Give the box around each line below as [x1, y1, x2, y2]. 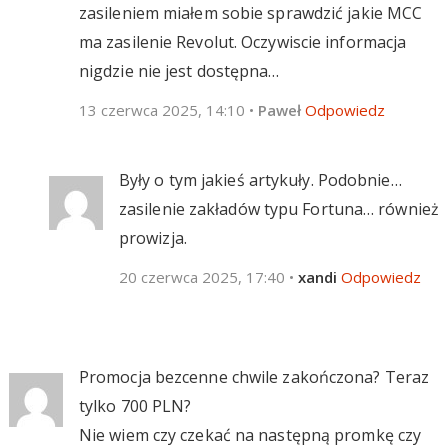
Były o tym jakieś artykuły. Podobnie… [118, 168, 402, 191]
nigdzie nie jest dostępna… [78, 59, 280, 82]
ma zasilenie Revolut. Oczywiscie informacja [78, 30, 407, 53]
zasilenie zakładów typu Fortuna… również [118, 197, 439, 220]
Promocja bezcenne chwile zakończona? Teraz [78, 365, 430, 388]
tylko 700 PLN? [78, 394, 192, 417]
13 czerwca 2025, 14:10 [78, 99, 245, 120]
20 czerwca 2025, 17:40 [118, 266, 285, 287]
